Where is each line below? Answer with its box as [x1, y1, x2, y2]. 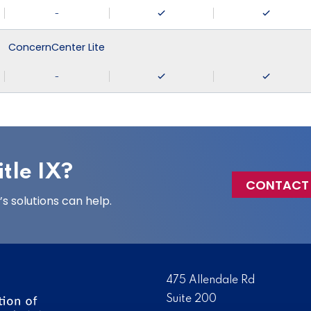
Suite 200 [166, 293, 217, 305]
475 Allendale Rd [166, 274, 255, 286]
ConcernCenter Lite [8, 40, 105, 55]
